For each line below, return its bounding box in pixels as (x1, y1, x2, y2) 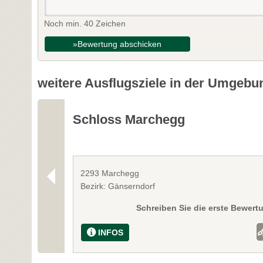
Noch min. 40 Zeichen (43, 18, 126, 28)
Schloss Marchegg (73, 112, 186, 127)
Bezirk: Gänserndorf (80, 181, 156, 191)
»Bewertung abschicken (73, 39, 162, 49)
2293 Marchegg (80, 168, 140, 178)
